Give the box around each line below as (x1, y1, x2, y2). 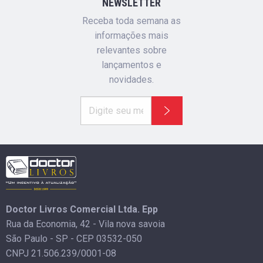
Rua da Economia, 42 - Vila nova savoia (6, 218, 165, 230)
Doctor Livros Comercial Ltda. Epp (6, 204, 158, 215)
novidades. (109, 73, 154, 85)
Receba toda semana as (82, 15, 181, 26)
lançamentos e (102, 59, 161, 70)
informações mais (95, 29, 168, 41)
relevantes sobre (96, 44, 167, 56)
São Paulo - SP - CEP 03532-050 (6, 233, 142, 245)
